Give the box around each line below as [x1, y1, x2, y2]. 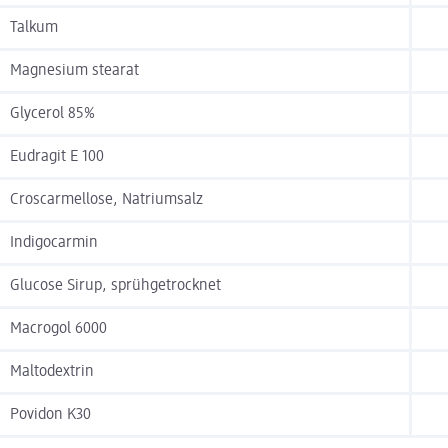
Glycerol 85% [10, 106, 95, 123]
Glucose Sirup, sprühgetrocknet [10, 278, 221, 295]
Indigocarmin [10, 235, 98, 252]
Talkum [10, 20, 58, 37]
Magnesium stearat [10, 63, 139, 80]
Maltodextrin [10, 364, 94, 381]
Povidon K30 [10, 407, 91, 424]
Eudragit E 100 [10, 149, 104, 166]
